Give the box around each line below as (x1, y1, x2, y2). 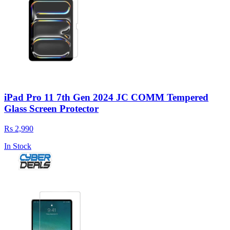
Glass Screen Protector (4, 103, 99, 114)
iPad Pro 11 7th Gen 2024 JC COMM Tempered (4, 92, 208, 103)
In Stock (4, 142, 31, 151)
